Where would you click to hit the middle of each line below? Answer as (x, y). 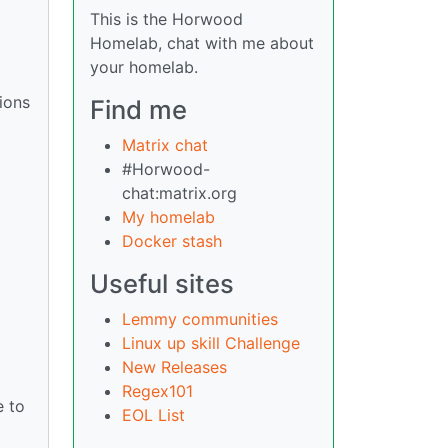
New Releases (174, 367)
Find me (138, 110)
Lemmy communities (200, 319)
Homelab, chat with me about (202, 43)
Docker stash (172, 241)
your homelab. (144, 67)
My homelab (168, 217)
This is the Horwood (166, 19)
